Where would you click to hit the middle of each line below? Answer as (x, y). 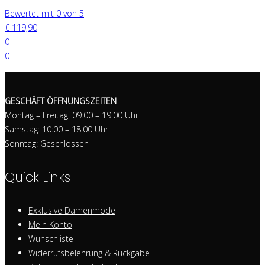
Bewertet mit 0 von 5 (44, 14)
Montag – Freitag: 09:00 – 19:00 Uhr (72, 115)
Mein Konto (50, 224)
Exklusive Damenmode (72, 210)
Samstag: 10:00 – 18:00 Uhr (56, 130)
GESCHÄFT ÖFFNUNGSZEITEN (61, 101)
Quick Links (38, 177)
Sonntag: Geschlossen (47, 144)
